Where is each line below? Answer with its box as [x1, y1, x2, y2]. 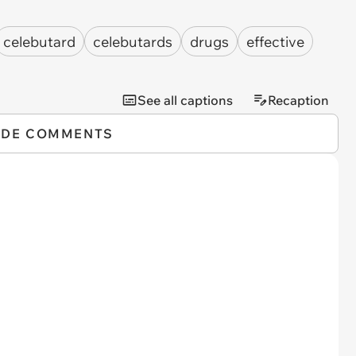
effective [246, 32, 304, 51]
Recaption [268, 92, 329, 109]
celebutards [93, 32, 172, 51]
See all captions [137, 92, 233, 109]
